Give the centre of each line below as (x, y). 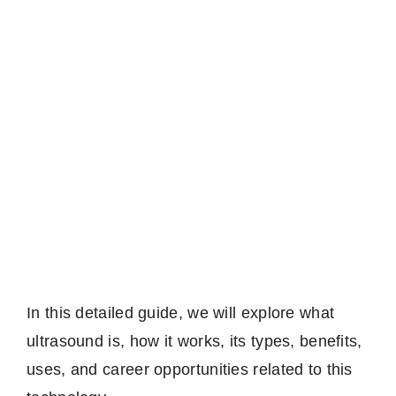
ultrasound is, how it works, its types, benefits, (194, 341)
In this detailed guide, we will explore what (181, 312)
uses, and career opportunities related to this (190, 369)
